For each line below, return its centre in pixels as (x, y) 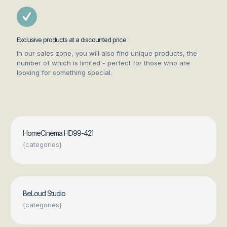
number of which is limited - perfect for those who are (103, 63)
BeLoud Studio (44, 194)
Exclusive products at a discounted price (71, 40)
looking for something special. (64, 73)
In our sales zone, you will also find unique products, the (107, 53)
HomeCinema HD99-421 (58, 133)
